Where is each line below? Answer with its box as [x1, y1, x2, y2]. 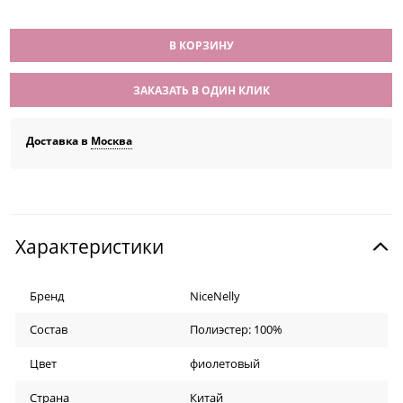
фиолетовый [189, 355, 260, 372]
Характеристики [15, 234, 164, 260]
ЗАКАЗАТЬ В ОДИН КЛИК [132, 82, 270, 98]
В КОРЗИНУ [168, 38, 234, 54]
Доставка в [26, 133, 92, 149]
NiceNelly [189, 287, 240, 304]
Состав [30, 321, 68, 338]
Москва [91, 133, 133, 149]
